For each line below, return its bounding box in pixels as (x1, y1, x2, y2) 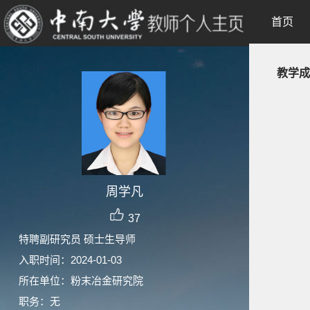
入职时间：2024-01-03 (19, 254, 122, 266)
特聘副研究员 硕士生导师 (19, 233, 136, 245)
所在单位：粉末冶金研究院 (19, 275, 143, 286)
